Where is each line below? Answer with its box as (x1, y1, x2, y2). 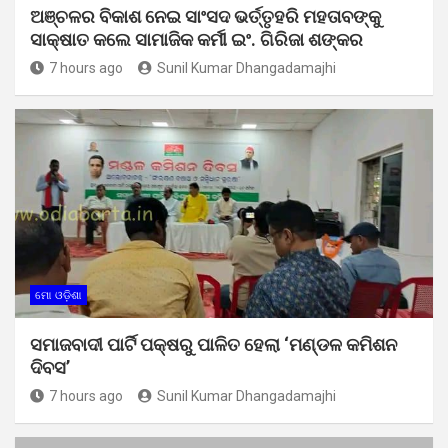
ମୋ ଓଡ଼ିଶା (35, 288, 82, 302)
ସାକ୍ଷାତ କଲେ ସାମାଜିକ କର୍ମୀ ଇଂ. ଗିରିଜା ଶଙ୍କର (30, 28, 363, 50)
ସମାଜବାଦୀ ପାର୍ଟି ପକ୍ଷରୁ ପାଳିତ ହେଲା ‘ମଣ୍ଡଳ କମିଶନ (30, 333, 397, 355)
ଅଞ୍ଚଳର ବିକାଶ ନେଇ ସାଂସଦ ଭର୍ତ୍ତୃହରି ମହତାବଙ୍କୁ (30, 5, 381, 27)
